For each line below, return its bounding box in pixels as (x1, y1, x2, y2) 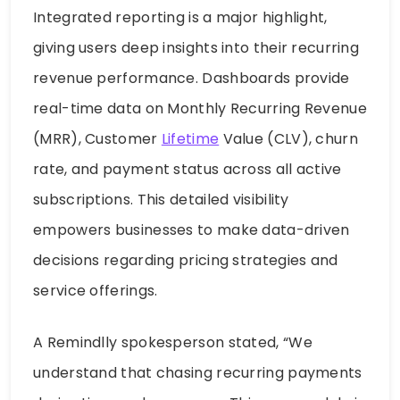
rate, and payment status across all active (33, 158, 342, 179)
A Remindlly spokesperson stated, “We (33, 331, 312, 353)
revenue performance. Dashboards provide (33, 67, 350, 88)
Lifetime (161, 128, 220, 149)
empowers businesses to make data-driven (33, 219, 350, 240)
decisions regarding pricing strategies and (33, 249, 338, 271)
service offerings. (33, 279, 158, 301)
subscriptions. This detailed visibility (33, 188, 289, 210)
